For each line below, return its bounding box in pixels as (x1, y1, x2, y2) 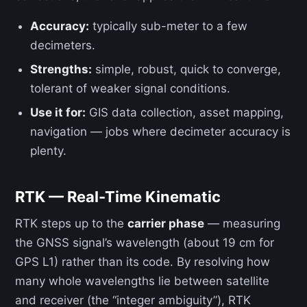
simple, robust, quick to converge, (92, 62, 282, 76)
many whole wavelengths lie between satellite (15, 274, 269, 288)
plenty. (30, 144, 67, 158)
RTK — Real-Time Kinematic (15, 188, 221, 206)
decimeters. (30, 38, 96, 52)
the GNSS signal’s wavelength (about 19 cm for (15, 236, 274, 249)
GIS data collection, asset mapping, (86, 106, 284, 119)
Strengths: (30, 62, 93, 76)
